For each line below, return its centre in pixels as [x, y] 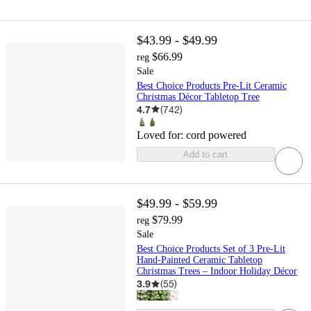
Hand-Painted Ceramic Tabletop [199, 260]
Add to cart [206, 154]
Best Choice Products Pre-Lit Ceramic [211, 85]
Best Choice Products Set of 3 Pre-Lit [211, 249]
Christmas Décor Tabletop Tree [198, 96]
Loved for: [161, 135]
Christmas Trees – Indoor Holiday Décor [217, 271]
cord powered [216, 135]
